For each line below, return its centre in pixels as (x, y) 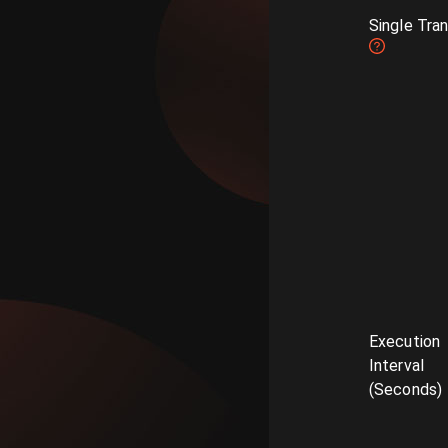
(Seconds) (405, 389)
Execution (404, 341)
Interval (396, 365)
